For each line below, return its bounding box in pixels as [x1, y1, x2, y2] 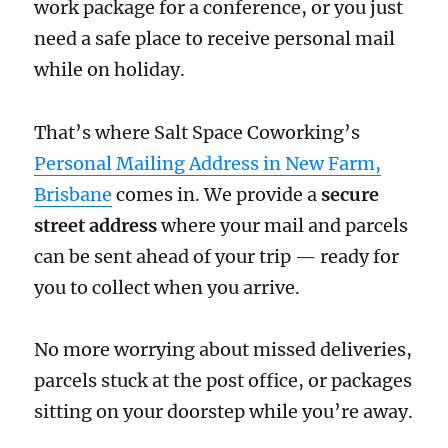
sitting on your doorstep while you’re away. [34, 400, 414, 424]
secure [321, 182, 380, 206]
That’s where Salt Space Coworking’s [34, 120, 361, 144]
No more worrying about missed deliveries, [34, 338, 413, 362]
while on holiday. [34, 58, 186, 82]
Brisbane [34, 182, 113, 206]
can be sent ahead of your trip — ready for [34, 244, 400, 268]
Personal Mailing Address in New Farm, [34, 151, 382, 175]
